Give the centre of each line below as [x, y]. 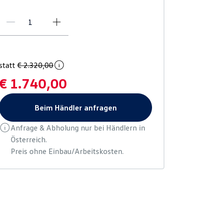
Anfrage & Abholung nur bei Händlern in [78, 128]
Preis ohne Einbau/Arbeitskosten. [67, 151]
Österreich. [29, 139]
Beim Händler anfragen [76, 108]
